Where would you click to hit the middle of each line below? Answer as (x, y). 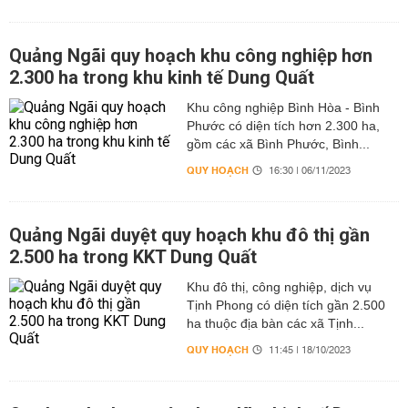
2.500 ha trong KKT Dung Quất (133, 257)
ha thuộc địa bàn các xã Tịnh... (275, 323)
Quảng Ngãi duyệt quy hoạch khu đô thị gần (189, 235)
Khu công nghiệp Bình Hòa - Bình (283, 107)
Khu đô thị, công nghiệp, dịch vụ (279, 287)
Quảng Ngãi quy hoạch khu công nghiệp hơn (191, 56)
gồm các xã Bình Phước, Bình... (278, 144)
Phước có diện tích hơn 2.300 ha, (283, 126)
